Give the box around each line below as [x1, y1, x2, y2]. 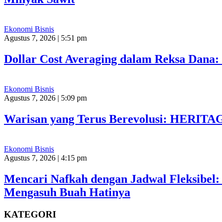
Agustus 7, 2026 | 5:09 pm [4, 93, 87, 102]
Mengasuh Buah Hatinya [4, 185, 130, 199]
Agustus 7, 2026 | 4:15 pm [4, 153, 87, 162]
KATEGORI [4, 209, 56, 220]
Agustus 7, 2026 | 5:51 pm [4, 34, 87, 43]
